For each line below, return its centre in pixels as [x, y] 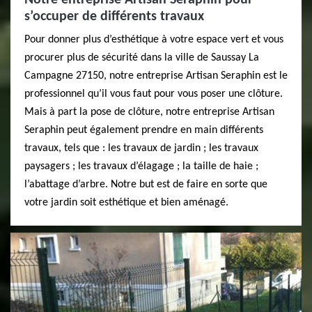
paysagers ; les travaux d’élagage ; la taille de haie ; [141, 166]
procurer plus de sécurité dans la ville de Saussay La [142, 58]
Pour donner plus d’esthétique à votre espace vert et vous [154, 40]
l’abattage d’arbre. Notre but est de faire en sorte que [146, 185]
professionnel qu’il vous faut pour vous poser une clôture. [154, 94]
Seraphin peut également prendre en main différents [144, 130]
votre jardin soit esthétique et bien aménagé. [126, 203]
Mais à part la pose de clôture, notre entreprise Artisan [149, 112]
